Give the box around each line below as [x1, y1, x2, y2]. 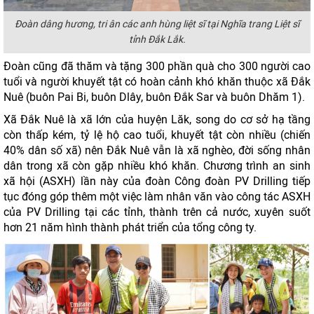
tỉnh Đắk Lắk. [128, 34, 186, 46]
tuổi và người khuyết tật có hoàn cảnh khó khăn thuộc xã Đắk [4, 75, 310, 88]
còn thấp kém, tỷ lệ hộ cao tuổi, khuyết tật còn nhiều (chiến [4, 128, 310, 142]
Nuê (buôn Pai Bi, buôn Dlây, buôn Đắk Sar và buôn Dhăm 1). [4, 90, 305, 104]
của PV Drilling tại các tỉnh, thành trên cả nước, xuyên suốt [4, 205, 310, 219]
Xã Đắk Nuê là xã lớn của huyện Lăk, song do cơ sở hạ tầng [4, 113, 310, 126]
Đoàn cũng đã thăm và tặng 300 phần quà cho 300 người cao [4, 60, 310, 73]
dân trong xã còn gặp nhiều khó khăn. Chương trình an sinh [4, 159, 310, 172]
